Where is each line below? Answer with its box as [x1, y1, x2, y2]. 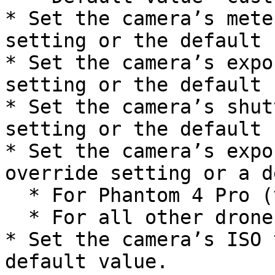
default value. [5, 250, 168, 273]
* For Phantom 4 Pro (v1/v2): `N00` [5, 184, 28, 206]
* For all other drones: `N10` [5, 206, 28, 228]
